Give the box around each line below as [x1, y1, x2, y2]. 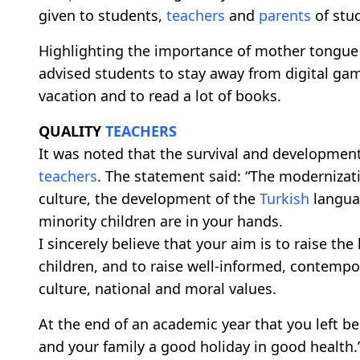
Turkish [260, 189, 309, 209]
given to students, [39, 6, 166, 26]
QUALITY [39, 121, 105, 141]
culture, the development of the [39, 189, 260, 209]
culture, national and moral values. [39, 279, 276, 299]
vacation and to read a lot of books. [39, 86, 281, 106]
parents [259, 6, 311, 26]
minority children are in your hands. [39, 211, 283, 231]
